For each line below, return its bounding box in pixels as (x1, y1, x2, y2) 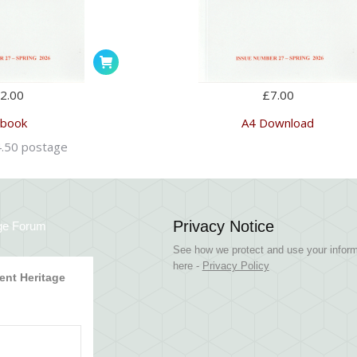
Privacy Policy (202, 259, 269, 272)
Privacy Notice (172, 217, 274, 235)
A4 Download (241, 114, 315, 131)
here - (172, 259, 202, 272)
